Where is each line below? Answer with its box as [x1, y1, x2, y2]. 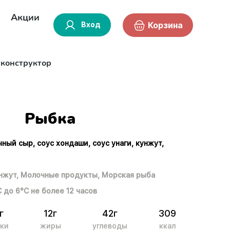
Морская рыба [102, 170, 156, 179]
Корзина [147, 20, 183, 31]
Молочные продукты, [21, 170, 100, 179]
